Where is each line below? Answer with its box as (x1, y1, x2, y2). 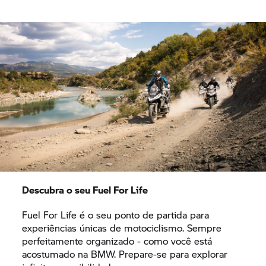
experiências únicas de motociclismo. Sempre (22, 221, 222, 235)
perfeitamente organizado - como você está (22, 234, 213, 248)
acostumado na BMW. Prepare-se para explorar (22, 247, 228, 261)
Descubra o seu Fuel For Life (22, 183, 148, 197)
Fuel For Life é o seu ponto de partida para (22, 208, 210, 222)
